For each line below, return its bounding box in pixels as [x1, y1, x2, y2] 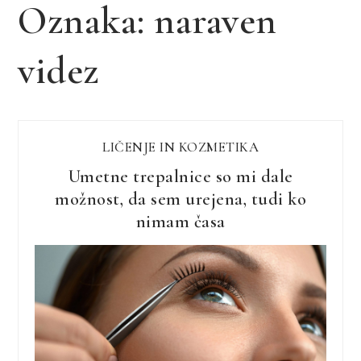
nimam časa [135, 210, 226, 232]
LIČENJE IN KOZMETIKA [102, 138, 259, 156]
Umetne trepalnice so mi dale [68, 165, 293, 187]
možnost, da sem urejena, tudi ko [55, 188, 306, 210]
